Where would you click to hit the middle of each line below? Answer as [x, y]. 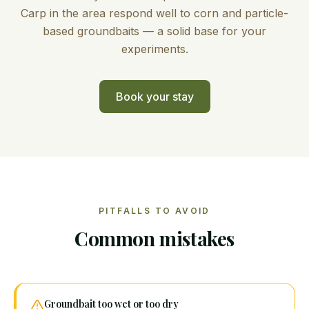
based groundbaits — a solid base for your [154, 31]
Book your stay [154, 96]
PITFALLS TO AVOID [154, 210]
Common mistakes [154, 238]
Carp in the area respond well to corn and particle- [154, 13]
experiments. [154, 49]
